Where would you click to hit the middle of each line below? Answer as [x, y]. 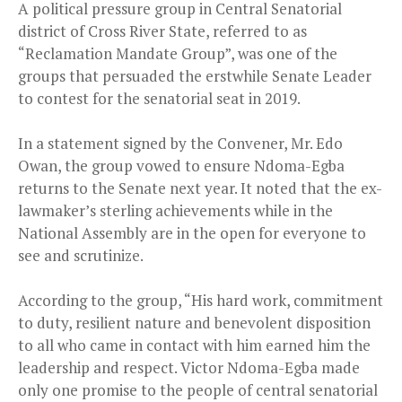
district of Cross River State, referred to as [162, 31]
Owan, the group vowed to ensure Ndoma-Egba [181, 165]
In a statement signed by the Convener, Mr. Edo [180, 143]
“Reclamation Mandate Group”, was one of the [178, 53]
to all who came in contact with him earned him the [194, 345]
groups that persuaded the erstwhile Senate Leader [195, 75]
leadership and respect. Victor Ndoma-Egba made [189, 367]
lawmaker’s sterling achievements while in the [175, 210]
